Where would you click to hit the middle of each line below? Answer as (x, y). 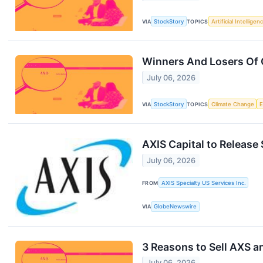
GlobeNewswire (176, 207)
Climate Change (232, 104)
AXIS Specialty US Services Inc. (203, 183)
